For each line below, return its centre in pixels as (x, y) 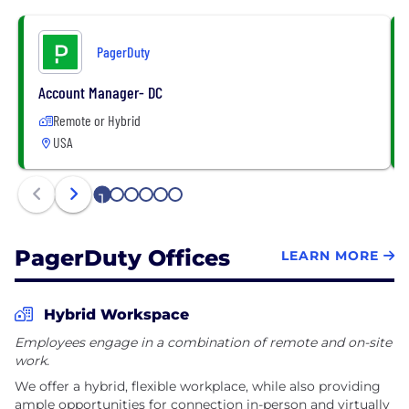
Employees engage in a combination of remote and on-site (203, 342)
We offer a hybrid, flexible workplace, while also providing (198, 386)
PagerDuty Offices (122, 257)
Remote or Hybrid (97, 120)
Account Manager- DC (100, 92)
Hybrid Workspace (116, 314)
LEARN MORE (330, 256)
